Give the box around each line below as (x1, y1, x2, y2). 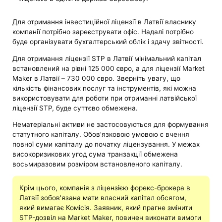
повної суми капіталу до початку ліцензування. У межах (12, 140, 200, 149)
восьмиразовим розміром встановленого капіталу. (12, 160, 183, 168)
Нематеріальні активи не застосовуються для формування (12, 120, 209, 129)
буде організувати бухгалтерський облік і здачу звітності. (12, 38, 204, 46)
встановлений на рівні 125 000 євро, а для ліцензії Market (12, 64, 205, 72)
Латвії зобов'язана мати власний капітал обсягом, (19, 193, 186, 202)
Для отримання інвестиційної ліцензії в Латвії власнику (12, 18, 197, 26)
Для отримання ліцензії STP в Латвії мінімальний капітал (12, 54, 202, 62)
